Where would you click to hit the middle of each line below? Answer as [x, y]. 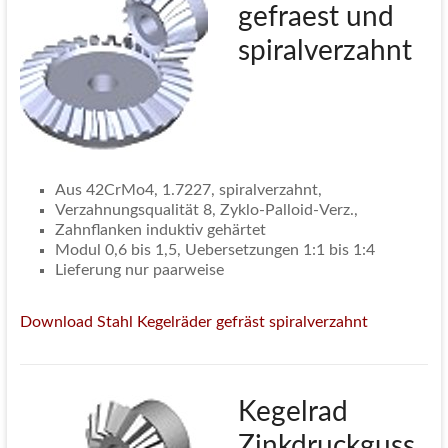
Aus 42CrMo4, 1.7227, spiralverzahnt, [188, 190]
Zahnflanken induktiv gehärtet [160, 230]
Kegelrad [292, 412]
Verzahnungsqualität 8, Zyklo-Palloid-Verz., [206, 210]
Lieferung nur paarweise [139, 270]
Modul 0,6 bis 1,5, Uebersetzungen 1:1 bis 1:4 [214, 250]
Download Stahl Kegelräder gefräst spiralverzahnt [193, 322]
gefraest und [315, 17]
